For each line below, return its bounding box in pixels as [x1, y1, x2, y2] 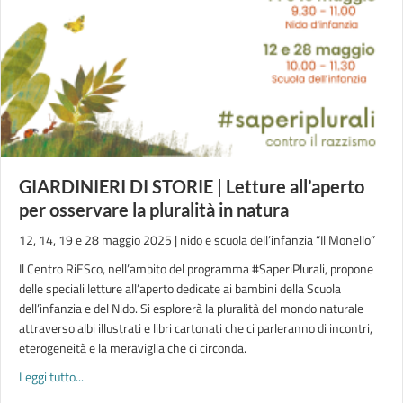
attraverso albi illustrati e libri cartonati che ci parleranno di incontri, [19, 318, 372, 337]
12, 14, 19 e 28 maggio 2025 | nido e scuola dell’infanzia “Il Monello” [19, 230, 375, 249]
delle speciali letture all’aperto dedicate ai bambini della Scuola [19, 279, 341, 298]
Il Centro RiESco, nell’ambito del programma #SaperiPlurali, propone [19, 259, 373, 278]
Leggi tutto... [19, 367, 84, 386]
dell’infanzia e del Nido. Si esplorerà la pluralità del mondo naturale [19, 299, 363, 318]
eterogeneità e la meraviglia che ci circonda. [19, 338, 246, 357]
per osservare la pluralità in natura [19, 199, 289, 220]
